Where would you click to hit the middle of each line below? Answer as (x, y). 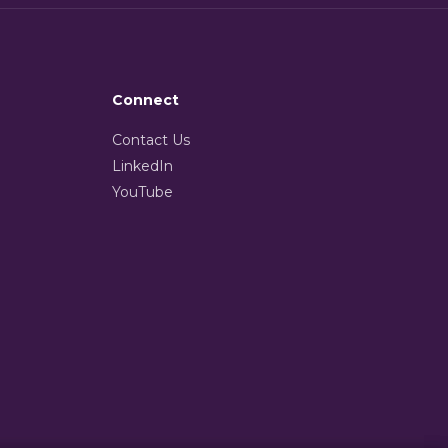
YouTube (142, 192)
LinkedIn (142, 166)
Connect (145, 100)
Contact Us (150, 140)
